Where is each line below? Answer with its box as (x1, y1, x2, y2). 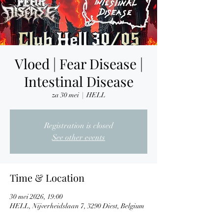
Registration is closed (44, 121, 113, 131)
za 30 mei (52, 91, 79, 100)
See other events (52, 133, 105, 143)
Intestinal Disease (24, 72, 134, 91)
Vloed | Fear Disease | (14, 55, 143, 73)
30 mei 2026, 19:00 (10, 192, 63, 201)
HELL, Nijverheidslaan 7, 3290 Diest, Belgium (10, 202, 144, 211)
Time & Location (10, 171, 84, 185)
